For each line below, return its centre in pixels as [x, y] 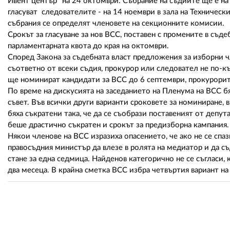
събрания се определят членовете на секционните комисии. [116, 24]
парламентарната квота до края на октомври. [88, 46]
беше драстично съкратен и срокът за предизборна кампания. [118, 125]
